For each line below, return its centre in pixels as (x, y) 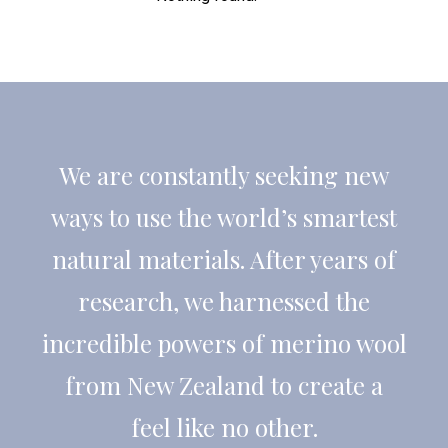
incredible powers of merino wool (224, 343)
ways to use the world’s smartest (224, 217)
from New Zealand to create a (224, 385)
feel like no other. (224, 427)
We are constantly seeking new (224, 175)
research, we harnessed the (224, 301)
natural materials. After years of (224, 259)
